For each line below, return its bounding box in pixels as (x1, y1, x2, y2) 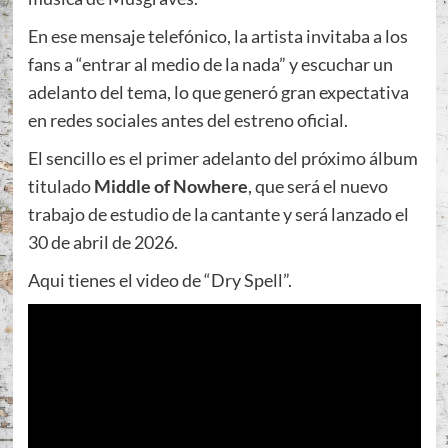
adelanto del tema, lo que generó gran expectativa (27, 80, 409, 103)
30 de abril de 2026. (27, 230, 178, 253)
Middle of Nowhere (93, 174, 248, 197)
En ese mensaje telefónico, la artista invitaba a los (27, 24, 408, 47)
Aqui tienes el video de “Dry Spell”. (27, 268, 292, 291)
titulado (27, 174, 94, 197)
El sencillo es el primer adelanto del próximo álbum (27, 146, 418, 169)
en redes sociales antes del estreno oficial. (27, 108, 348, 131)
